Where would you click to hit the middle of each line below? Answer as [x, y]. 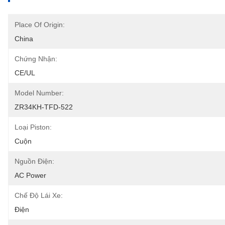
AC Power [30, 175]
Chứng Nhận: [36, 59]
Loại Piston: [33, 127]
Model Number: [39, 93]
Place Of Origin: [40, 25]
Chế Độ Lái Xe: [39, 195]
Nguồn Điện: [34, 161]
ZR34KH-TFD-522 [44, 107]
